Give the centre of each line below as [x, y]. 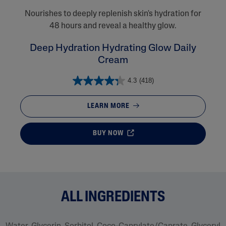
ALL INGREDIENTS [113, 197]
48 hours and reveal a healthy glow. [113, 26]
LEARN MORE [109, 106]
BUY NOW [109, 134]
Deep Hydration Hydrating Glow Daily [113, 48]
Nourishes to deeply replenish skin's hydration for [113, 14]
